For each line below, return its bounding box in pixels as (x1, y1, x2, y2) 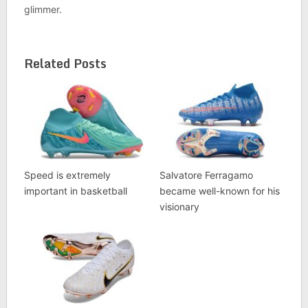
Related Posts (23, 53, 107, 74)
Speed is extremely (23, 169, 111, 181)
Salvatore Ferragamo (159, 169, 253, 181)
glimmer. (23, 3, 62, 15)
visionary (159, 201, 199, 213)
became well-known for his (159, 185, 280, 197)
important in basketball (23, 185, 127, 197)
